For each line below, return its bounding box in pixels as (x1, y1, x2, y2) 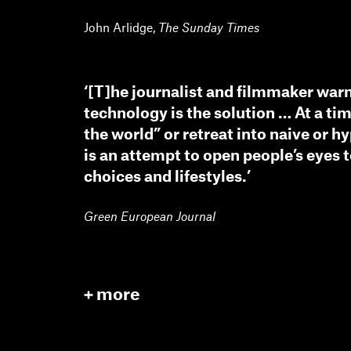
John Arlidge (84, 19, 153, 34)
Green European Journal (84, 208, 215, 224)
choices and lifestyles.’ (84, 165, 251, 185)
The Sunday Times (158, 19, 259, 34)
